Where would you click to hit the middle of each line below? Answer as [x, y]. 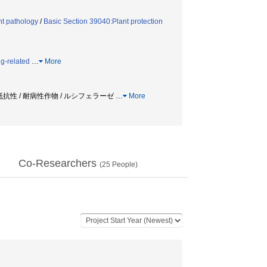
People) [124, 164]
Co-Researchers [59, 163]
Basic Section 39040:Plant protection [103, 21]
